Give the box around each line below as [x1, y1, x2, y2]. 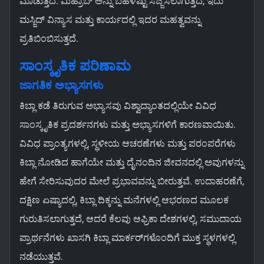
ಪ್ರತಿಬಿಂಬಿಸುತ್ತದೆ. [19, 33, 78, 45]
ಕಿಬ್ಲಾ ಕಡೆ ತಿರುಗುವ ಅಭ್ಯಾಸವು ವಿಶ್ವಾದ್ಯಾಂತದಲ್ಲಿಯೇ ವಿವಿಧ [19, 100, 216, 112]
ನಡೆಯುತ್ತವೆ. [19, 251, 63, 263]
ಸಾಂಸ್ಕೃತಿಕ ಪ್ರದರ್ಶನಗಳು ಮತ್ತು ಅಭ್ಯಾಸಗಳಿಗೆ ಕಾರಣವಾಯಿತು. [19, 119, 236, 131]
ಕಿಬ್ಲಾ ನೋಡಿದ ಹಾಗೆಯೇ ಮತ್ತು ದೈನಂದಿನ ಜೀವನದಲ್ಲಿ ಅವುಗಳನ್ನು [19, 157, 244, 169]
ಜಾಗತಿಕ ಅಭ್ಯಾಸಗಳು [19, 79, 103, 93]
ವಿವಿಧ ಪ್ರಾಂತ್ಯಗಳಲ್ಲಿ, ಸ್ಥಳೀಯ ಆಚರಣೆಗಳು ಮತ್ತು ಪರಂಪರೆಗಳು [19, 138, 236, 150]
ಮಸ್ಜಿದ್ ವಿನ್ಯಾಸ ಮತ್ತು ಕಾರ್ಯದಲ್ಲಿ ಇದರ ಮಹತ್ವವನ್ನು [19, 14, 201, 26]
